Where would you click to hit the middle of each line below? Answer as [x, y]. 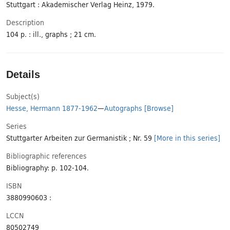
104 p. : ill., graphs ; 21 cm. [51, 34]
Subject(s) [23, 96]
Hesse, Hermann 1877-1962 [52, 108]
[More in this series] [187, 137]
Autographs [123, 108]
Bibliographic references [46, 155]
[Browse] [159, 108]
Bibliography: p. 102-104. [47, 167]
